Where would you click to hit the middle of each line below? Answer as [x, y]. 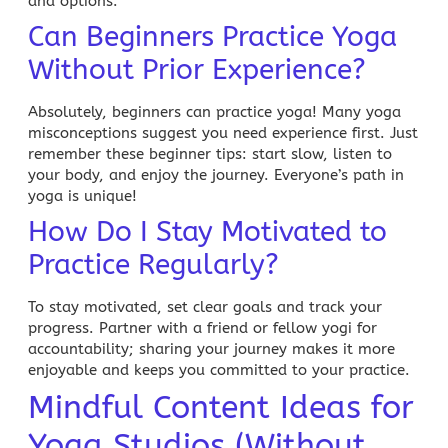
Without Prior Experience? [197, 69]
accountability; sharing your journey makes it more [211, 348]
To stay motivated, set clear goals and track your [205, 306]
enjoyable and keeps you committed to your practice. [219, 369]
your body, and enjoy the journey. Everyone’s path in [216, 174]
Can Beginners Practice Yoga [212, 36]
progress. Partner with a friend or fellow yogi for [202, 327]
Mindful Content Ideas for [221, 407]
